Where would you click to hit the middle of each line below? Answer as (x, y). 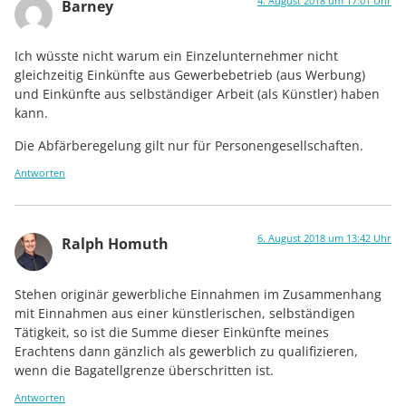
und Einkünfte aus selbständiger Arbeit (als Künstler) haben (197, 94)
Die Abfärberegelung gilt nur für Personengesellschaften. (189, 145)
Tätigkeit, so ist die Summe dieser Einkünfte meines (172, 332)
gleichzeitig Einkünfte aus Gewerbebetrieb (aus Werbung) (190, 75)
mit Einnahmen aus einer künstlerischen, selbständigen (185, 313)
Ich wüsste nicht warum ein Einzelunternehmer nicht (176, 56)
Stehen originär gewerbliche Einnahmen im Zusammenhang (198, 294)
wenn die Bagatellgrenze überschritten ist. (144, 370)
